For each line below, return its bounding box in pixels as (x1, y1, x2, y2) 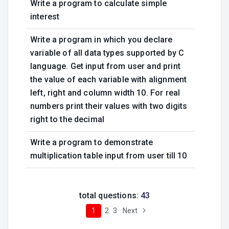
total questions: (79, 191, 141, 200)
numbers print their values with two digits (30, 101, 188, 111)
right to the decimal (30, 114, 104, 124)
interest (30, 12, 60, 21)
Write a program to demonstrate (30, 138, 153, 147)
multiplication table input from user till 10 (30, 151, 187, 161)
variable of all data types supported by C (30, 48, 185, 58)
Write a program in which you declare (30, 35, 173, 44)
